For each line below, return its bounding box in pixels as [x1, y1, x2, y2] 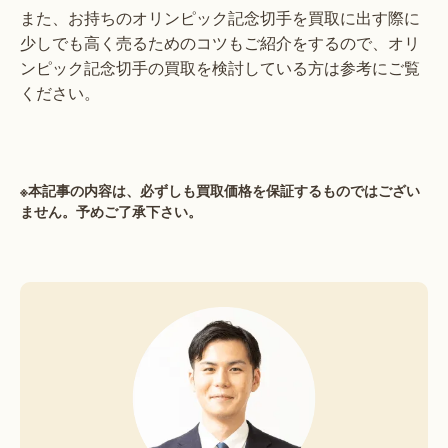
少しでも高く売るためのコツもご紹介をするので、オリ [20, 30, 420, 54]
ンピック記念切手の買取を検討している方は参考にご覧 [20, 55, 420, 79]
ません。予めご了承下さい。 [20, 201, 202, 221]
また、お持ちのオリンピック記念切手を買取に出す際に [20, 5, 420, 29]
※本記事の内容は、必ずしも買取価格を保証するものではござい [20, 180, 420, 200]
